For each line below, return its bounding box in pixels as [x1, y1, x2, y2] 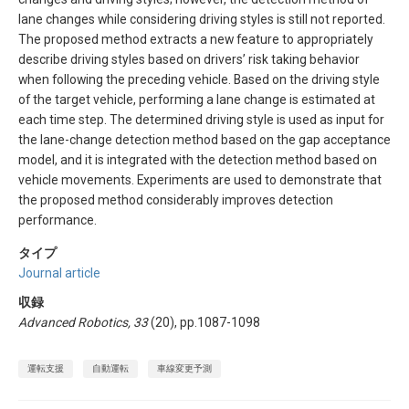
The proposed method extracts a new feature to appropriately [18, 32, 373, 47]
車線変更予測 [157, 362, 212, 374]
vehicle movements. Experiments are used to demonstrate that [18, 173, 382, 188]
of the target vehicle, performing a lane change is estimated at [18, 92, 375, 108]
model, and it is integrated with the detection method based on [18, 152, 377, 168]
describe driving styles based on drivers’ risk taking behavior [18, 52, 360, 68]
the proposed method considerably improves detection [18, 193, 333, 208]
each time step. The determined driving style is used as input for [18, 112, 384, 128]
